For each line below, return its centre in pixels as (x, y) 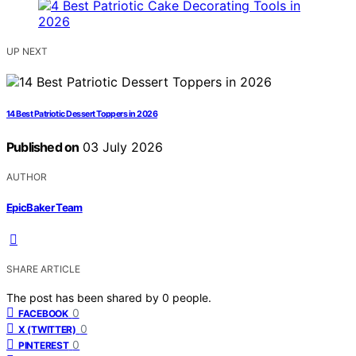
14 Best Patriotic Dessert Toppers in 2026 (82, 114)
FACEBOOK (43, 313)
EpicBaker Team (44, 207)
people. (192, 297)
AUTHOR (27, 177)
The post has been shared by (84, 297)
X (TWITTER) (47, 329)
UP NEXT (27, 52)
